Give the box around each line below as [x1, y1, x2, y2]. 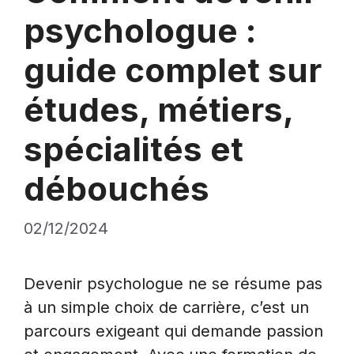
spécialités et [24, 128, 243, 169]
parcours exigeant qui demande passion [24, 321, 323, 341]
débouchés [24, 168, 209, 209]
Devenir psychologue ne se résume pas [24, 273, 322, 293]
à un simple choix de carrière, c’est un [24, 297, 309, 317]
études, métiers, [24, 88, 293, 130]
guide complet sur [24, 49, 322, 90]
